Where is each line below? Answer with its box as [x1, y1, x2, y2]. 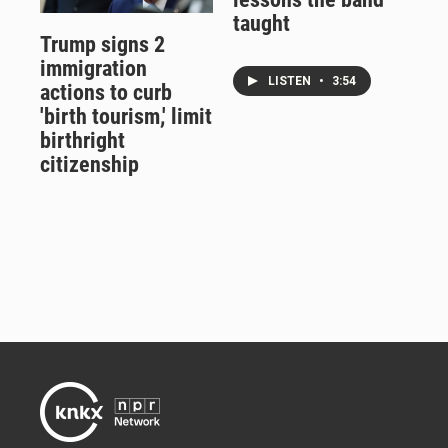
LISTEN [267, 74, 314, 89]
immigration [40, 55, 147, 81]
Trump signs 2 [40, 31, 165, 57]
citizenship [40, 151, 139, 177]
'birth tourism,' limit [40, 103, 212, 129]
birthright [40, 127, 125, 153]
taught [232, 11, 290, 37]
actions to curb [40, 79, 172, 105]
